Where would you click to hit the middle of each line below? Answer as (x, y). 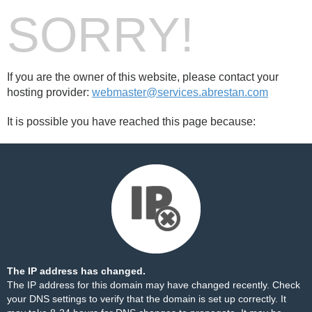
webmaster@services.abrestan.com (180, 92)
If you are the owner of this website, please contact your (143, 77)
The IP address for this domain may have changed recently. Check (154, 285)
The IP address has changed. (76, 271)
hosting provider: (49, 92)
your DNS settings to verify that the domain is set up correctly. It (147, 299)
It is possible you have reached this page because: (131, 122)
